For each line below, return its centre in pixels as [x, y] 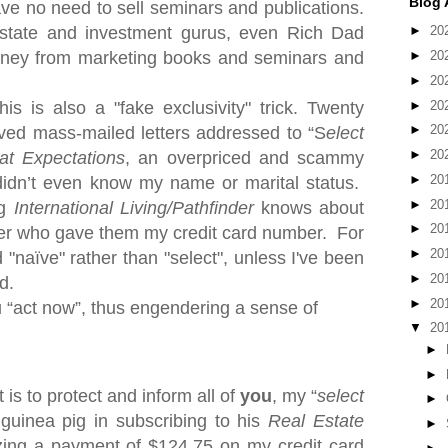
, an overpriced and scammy [244, 158]
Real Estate [316, 421]
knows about [309, 208]
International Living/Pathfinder [133, 208]
